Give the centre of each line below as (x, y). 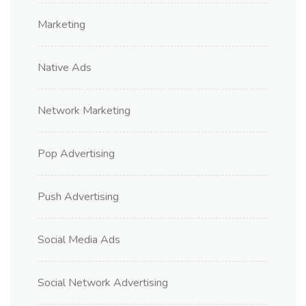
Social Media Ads (79, 240)
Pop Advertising (76, 154)
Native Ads (65, 68)
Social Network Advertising (103, 283)
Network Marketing (84, 111)
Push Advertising (78, 197)
